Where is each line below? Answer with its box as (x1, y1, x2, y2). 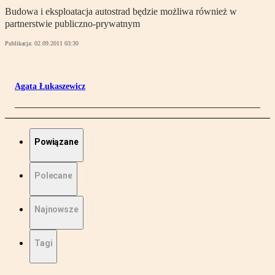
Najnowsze (34, 204, 79, 215)
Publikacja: (5, 40, 34, 47)
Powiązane (34, 137, 79, 147)
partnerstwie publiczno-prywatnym (5, 18, 140, 29)
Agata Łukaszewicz (15, 82, 85, 91)
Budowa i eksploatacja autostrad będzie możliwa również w (5, 6, 237, 17)
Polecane (34, 171, 72, 181)
